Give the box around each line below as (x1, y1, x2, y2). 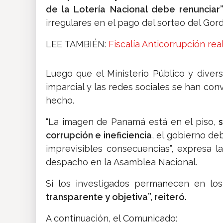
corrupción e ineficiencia (46, 130, 152, 141)
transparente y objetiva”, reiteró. (46, 192, 187, 203)
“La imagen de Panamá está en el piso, (46, 116, 216, 127)
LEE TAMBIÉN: (46, 39, 109, 50)
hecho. (46, 95, 74, 106)
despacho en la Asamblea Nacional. (46, 157, 197, 168)
